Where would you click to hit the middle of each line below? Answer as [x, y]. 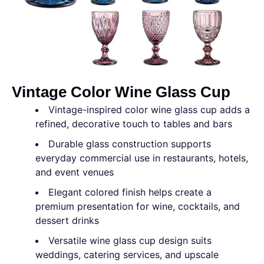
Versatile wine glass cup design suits [130, 240]
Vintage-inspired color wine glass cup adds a [149, 110]
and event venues [75, 172]
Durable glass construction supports [130, 144]
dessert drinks [67, 220]
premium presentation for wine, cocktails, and [138, 206]
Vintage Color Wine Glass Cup [121, 92]
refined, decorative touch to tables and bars [134, 124]
